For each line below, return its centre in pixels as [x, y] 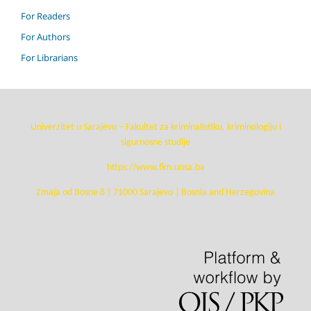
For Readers [45, 16]
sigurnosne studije [155, 143]
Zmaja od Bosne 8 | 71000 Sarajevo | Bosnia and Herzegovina [155, 193]
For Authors [45, 37]
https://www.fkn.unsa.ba [155, 168]
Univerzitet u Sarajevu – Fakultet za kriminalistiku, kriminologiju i [155, 128]
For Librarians [49, 58]
